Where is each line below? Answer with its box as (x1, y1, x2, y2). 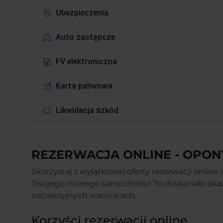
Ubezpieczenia (56, 8, 109, 17)
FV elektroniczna (56, 57, 117, 66)
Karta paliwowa (56, 81, 113, 91)
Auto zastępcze (56, 32, 115, 42)
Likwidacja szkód (56, 106, 119, 115)
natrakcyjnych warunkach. (31, 191, 136, 200)
